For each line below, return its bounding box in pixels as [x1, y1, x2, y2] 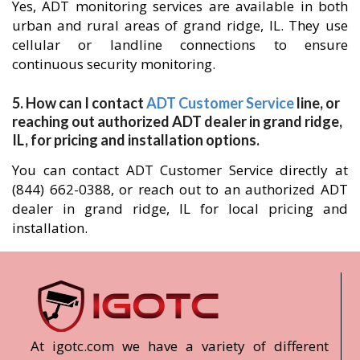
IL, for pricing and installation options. [12, 130, 260, 149]
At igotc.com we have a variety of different [31, 336, 329, 355]
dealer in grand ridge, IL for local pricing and [12, 198, 348, 218]
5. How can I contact [12, 93, 146, 112]
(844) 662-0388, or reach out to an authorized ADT [12, 179, 348, 198]
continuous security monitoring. [12, 54, 215, 73]
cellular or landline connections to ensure [12, 35, 348, 54]
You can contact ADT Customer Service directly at [12, 160, 348, 179]
